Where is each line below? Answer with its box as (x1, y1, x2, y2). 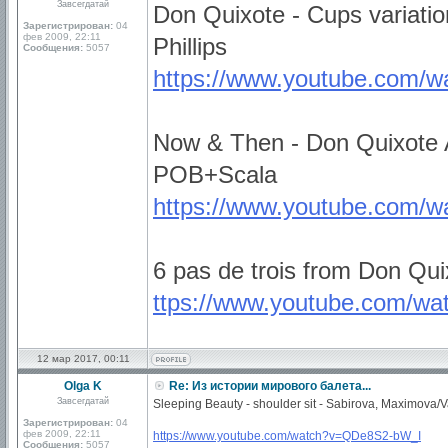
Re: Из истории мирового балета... (166, 379, 371, 393)
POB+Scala (153, 161, 277, 188)
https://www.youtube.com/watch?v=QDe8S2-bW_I (153, 429, 421, 443)
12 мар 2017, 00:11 (36, 353, 130, 364)
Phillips (153, 33, 227, 60)
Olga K (64, 379, 102, 393)
